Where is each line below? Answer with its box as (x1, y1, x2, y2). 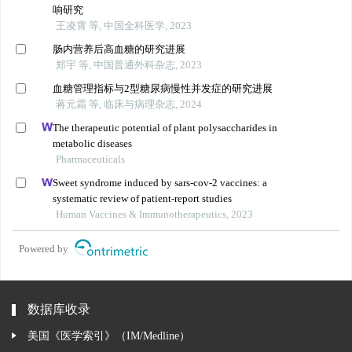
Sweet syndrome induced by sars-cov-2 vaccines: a (53, 177, 268, 189)
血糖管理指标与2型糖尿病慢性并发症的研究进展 (53, 82, 273, 94)
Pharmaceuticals (56, 152, 126, 165)
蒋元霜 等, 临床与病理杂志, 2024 (56, 97, 203, 110)
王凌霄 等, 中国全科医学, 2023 (56, 19, 192, 31)
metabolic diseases (53, 137, 133, 149)
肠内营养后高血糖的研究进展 (53, 42, 186, 55)
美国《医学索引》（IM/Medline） (27, 329, 190, 343)
